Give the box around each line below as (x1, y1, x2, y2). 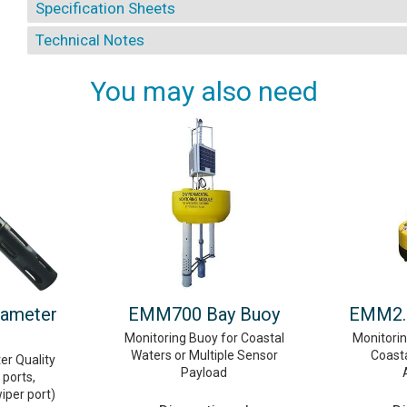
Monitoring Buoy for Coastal (124, 330, 284, 345)
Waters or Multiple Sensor (130, 347, 278, 362)
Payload (181, 364, 227, 380)
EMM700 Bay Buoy (128, 303, 280, 325)
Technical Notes (35, 31, 144, 50)
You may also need (89, 74, 318, 107)
